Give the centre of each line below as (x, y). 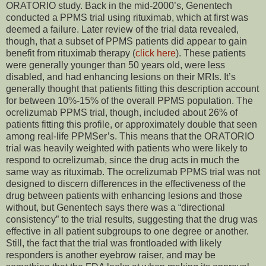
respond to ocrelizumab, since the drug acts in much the (123, 160)
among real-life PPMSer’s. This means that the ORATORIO (130, 137)
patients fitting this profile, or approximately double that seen (132, 125)
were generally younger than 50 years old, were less (115, 65)
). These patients (211, 53)
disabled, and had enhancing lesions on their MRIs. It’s (121, 77)
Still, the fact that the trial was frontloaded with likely (114, 243)
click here (156, 53)
